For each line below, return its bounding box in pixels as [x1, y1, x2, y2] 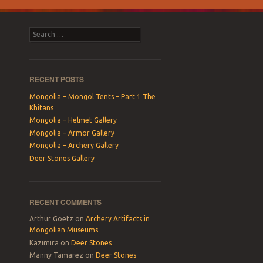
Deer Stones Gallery [29, 154, 95, 162]
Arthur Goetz [29, 215, 74, 223]
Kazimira [29, 238, 59, 247]
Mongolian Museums [29, 226, 99, 234]
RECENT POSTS [29, 74, 85, 85]
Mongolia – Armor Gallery [29, 129, 115, 137]
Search [29, 28, 52, 36]
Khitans [29, 104, 54, 112]
